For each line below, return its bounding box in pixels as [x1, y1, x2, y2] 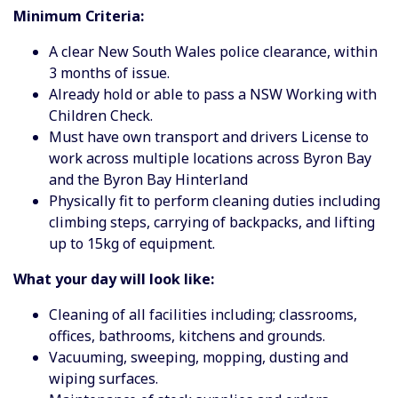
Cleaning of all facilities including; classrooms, [49, 304, 357, 324]
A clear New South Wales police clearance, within [49, 41, 378, 61]
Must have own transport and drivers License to [49, 126, 369, 147]
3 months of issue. [49, 62, 170, 83]
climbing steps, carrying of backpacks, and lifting [49, 211, 375, 232]
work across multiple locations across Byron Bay [49, 147, 371, 168]
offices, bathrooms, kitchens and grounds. [49, 325, 325, 346]
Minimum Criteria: [13, 5, 144, 26]
